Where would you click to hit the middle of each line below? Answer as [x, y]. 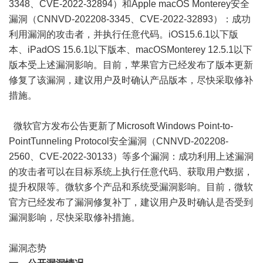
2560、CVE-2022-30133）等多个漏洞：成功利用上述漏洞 [131, 156]
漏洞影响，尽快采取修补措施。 [75, 218]
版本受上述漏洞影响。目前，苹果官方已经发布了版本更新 [131, 65]
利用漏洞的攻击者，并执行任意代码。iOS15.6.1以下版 [124, 34]
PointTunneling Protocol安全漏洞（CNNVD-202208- [119, 141]
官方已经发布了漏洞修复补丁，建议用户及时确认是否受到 [131, 202]
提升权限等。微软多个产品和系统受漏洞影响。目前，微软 [131, 187]
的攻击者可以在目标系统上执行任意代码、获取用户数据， [131, 172]
